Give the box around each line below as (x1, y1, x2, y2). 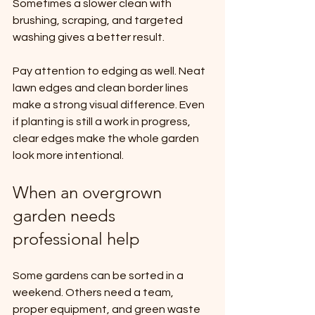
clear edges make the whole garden (13, 133, 201, 145)
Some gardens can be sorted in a (13, 270, 186, 282)
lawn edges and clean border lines (13, 82, 191, 94)
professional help (13, 229, 140, 250)
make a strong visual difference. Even (13, 99, 207, 111)
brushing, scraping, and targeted (13, 15, 185, 27)
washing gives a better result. (13, 32, 165, 44)
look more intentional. (13, 150, 124, 162)
